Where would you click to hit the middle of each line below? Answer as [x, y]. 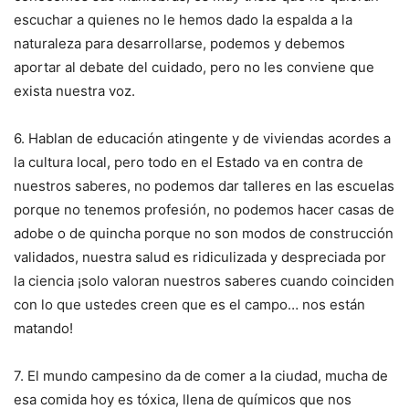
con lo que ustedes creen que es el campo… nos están [189, 304]
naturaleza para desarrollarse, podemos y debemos [179, 43]
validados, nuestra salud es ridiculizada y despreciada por [200, 257]
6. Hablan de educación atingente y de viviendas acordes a [202, 138]
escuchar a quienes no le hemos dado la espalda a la [183, 20]
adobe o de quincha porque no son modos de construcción [204, 233]
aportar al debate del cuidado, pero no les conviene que [194, 67]
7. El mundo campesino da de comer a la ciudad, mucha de [201, 376]
